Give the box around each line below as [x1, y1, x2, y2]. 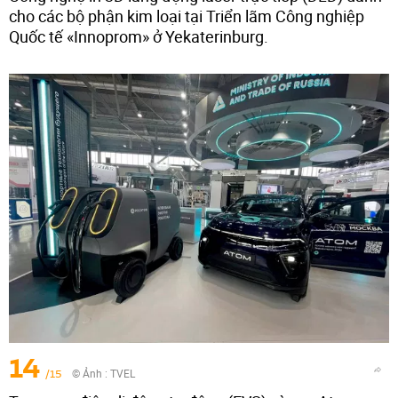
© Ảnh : [72, 365, 110, 380]
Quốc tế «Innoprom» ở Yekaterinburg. [9, 25, 268, 47]
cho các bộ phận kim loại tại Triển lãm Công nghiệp [9, 4, 364, 27]
